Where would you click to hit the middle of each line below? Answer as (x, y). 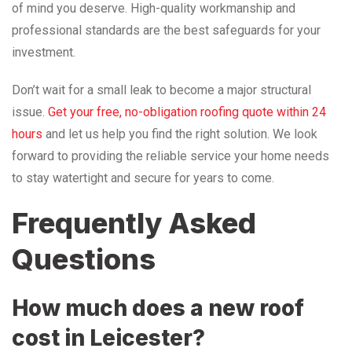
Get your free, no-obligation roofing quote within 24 (187, 112)
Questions (84, 259)
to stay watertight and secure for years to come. (143, 178)
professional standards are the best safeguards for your (166, 30)
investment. (44, 52)
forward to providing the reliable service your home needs (170, 156)
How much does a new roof (158, 308)
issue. (30, 112)
